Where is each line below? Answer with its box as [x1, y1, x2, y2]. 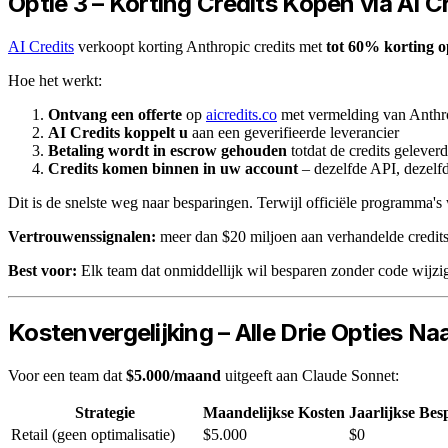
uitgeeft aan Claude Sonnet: [221, 366, 399, 384]
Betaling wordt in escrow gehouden [48, 141, 287, 159]
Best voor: [8, 261, 77, 279]
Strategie [75, 403, 135, 421]
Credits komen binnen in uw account [48, 159, 298, 177]
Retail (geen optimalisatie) [11, 425, 175, 443]
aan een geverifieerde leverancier [188, 123, 399, 141]
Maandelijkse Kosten [203, 403, 345, 421]
